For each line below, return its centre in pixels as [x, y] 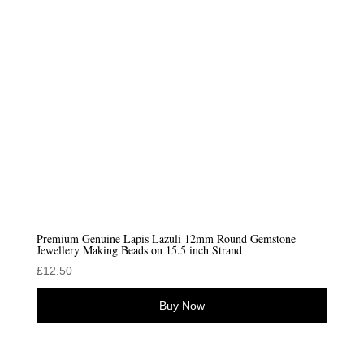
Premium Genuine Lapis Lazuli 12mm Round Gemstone [166, 238]
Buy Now [182, 305]
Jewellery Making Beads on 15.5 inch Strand [139, 249]
